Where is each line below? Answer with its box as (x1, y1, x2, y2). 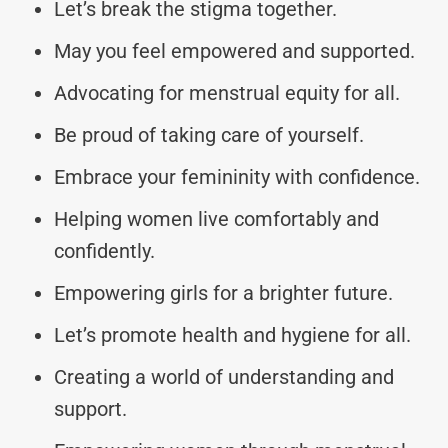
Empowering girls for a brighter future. (54, 280, 393, 305)
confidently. (54, 238, 155, 263)
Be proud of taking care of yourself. (54, 122, 364, 147)
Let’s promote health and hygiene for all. (54, 322, 411, 347)
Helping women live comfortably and (54, 206, 379, 231)
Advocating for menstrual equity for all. (54, 80, 400, 105)
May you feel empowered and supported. (54, 38, 415, 63)
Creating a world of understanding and (54, 364, 394, 389)
